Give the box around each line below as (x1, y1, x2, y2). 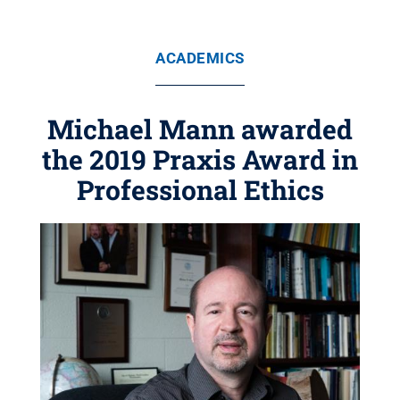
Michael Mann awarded (47, 112, 353, 146)
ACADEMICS (155, 49, 245, 67)
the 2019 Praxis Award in (42, 142, 358, 177)
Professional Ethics (76, 172, 324, 207)
